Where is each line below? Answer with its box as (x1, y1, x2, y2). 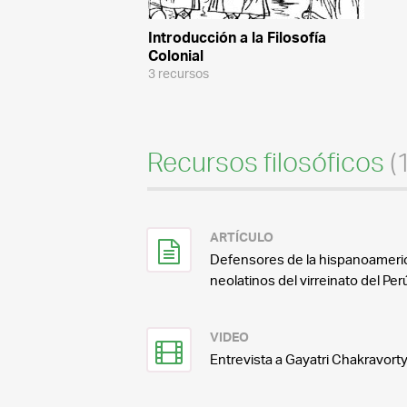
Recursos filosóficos (147, 145, 390, 179)
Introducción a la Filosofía (147, 28, 326, 47)
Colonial (147, 46, 203, 65)
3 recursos (147, 65, 209, 82)
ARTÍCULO (209, 229, 273, 245)
